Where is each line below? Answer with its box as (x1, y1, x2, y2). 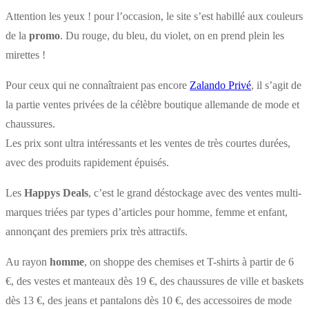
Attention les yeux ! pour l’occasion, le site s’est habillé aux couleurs (6, 10, 303, 22)
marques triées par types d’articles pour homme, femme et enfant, (6, 206, 288, 218)
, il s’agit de (251, 79, 301, 91)
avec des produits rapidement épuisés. (6, 156, 169, 168)
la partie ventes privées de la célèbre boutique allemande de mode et (6, 98, 299, 110)
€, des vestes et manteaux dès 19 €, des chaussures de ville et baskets (6, 275, 303, 287)
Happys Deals (24, 186, 88, 199)
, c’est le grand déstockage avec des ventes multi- (88, 186, 301, 199)
